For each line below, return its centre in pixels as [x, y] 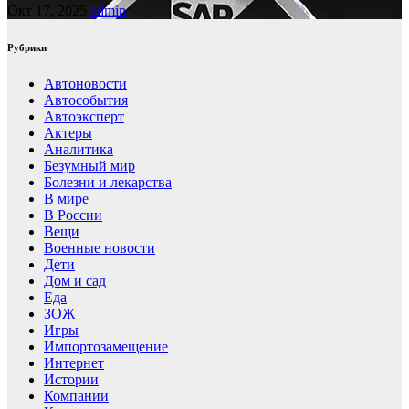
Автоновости [85, 83]
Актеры [68, 132]
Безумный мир [89, 165]
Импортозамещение [106, 346]
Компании [76, 395]
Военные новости [100, 247]
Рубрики [27, 47]
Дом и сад [75, 280]
